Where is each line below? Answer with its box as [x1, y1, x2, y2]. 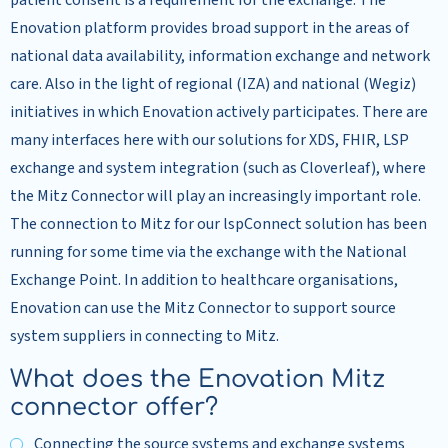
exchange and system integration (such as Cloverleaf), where [10, 157, 426, 179]
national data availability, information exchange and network [10, 45, 430, 67]
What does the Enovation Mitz [10, 366, 385, 393]
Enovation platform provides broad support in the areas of [10, 17, 409, 39]
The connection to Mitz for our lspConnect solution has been [10, 213, 427, 235]
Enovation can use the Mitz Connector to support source [10, 297, 396, 319]
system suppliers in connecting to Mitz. [10, 325, 279, 347]
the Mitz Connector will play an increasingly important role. [10, 185, 421, 207]
